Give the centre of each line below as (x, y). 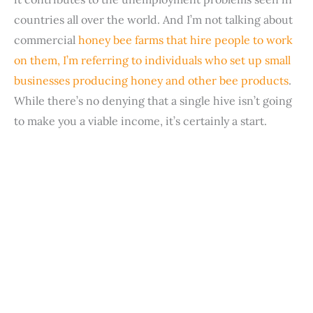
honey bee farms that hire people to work (185, 40)
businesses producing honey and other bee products (151, 81)
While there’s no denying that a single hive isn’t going (153, 101)
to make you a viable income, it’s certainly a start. (140, 121)
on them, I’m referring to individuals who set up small (152, 60)
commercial (46, 40)
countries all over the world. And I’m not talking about (153, 20)
